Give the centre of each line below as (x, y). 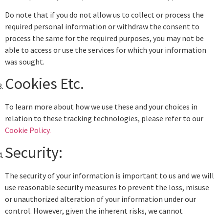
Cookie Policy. (28, 130)
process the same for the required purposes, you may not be (104, 38)
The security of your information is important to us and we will (109, 175)
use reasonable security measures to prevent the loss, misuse (107, 187)
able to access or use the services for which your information (106, 50)
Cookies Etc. (44, 84)
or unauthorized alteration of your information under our (100, 199)
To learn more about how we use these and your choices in (101, 107)
